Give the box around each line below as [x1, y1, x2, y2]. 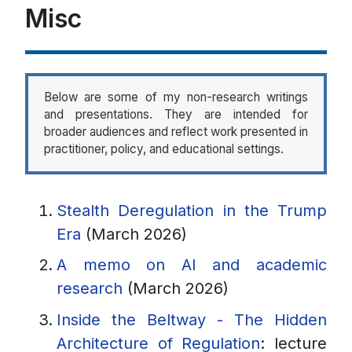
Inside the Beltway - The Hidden [57, 310, 327, 329]
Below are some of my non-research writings [43, 90, 309, 105]
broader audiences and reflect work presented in [43, 124, 309, 140]
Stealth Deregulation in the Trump [57, 200, 327, 220]
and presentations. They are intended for [43, 107, 309, 123]
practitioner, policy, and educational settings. [43, 141, 284, 157]
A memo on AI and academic [57, 255, 327, 275]
